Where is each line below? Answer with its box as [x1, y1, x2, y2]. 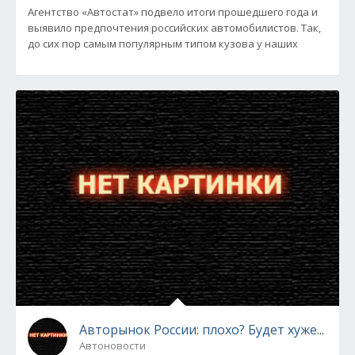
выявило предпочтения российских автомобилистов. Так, [28, 21, 321, 35]
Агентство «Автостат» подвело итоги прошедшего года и [28, 5, 318, 19]
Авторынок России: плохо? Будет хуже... [79, 321, 324, 338]
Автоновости [79, 338, 146, 353]
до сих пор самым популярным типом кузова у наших [28, 36, 298, 51]
